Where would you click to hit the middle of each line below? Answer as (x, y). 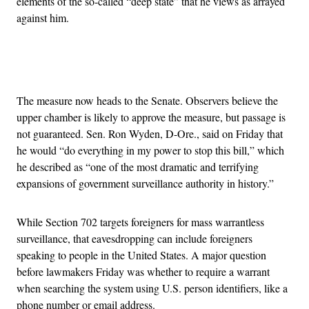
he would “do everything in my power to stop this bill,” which (150, 150)
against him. (44, 18)
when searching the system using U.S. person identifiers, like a (152, 288)
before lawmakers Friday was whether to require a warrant (143, 272)
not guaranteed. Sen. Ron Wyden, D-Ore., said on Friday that (150, 134)
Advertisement (185, 66)
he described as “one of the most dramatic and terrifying (138, 167)
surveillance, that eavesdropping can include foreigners (134, 239)
